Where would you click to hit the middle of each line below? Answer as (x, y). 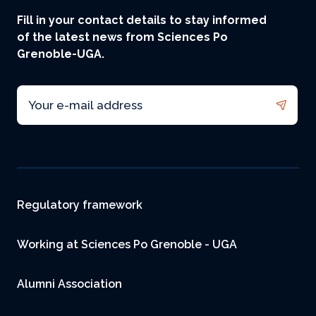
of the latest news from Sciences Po (122, 37)
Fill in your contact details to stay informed (142, 20)
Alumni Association (69, 284)
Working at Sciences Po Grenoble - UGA (127, 245)
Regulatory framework (80, 205)
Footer (44, 196)
